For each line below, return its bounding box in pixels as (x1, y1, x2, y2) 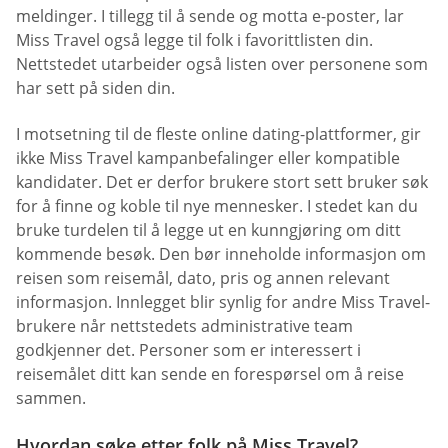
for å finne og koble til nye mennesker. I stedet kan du (16, 194, 418, 217)
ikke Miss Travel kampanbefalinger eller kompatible (16, 146, 400, 169)
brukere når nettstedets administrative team (16, 314, 353, 337)
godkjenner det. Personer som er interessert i (16, 338, 361, 361)
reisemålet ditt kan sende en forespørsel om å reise (16, 362, 404, 385)
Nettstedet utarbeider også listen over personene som (16, 53, 428, 76)
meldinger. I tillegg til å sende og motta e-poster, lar (16, 5, 404, 28)
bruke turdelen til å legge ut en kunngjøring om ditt (16, 218, 401, 241)
